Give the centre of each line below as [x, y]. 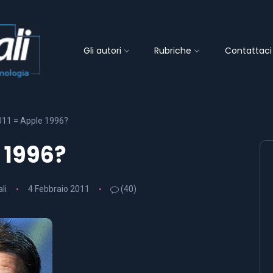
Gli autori [102, 50]
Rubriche [173, 50]
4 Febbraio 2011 [58, 189]
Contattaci [248, 50]
